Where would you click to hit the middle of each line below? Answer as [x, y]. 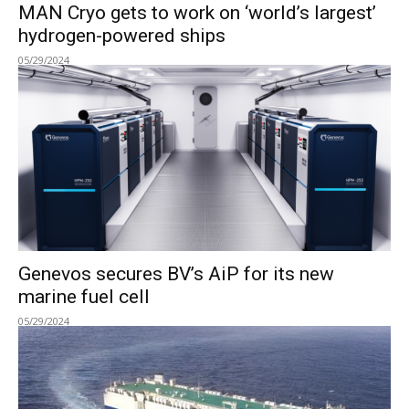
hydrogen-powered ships [122, 36]
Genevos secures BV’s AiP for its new [176, 274]
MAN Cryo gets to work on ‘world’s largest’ [197, 13]
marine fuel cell [84, 297]
